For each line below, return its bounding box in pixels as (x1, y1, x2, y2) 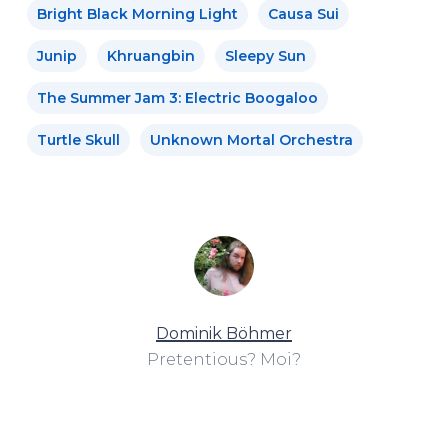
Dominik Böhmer (155, 323, 292, 343)
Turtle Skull (36, 130, 120, 149)
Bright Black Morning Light (36, 4, 238, 23)
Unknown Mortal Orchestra (149, 130, 353, 149)
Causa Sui (267, 4, 339, 23)
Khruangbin (106, 46, 195, 65)
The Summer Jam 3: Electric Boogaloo (36, 88, 318, 107)
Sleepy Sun (224, 46, 306, 65)
